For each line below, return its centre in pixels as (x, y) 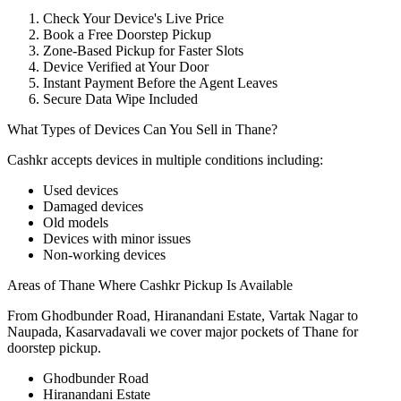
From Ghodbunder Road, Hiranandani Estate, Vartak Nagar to (183, 315)
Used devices (81, 190)
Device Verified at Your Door (126, 66)
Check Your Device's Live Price (133, 18)
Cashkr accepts (51, 159)
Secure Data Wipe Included (120, 98)
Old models (76, 222)
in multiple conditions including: (230, 159)
